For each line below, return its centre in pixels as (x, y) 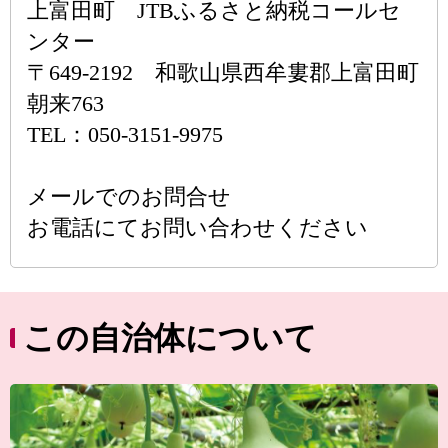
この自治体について (170, 338)
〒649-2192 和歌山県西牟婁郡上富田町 (223, 72)
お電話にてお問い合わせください (197, 227)
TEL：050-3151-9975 (125, 134)
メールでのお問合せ (129, 196)
